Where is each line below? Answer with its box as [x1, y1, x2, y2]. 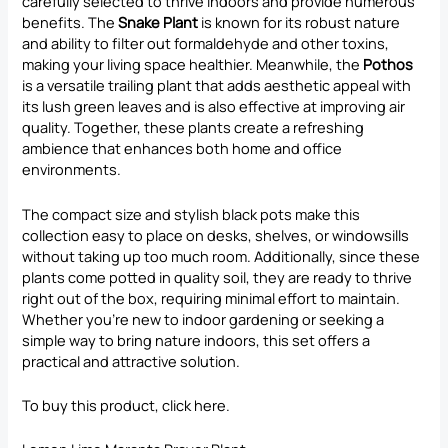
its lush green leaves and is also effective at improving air [22, 96, 406, 117]
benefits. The [22, 12, 119, 33]
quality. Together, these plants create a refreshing [22, 117, 365, 138]
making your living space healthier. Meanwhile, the [22, 54, 364, 75]
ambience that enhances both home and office [22, 138, 343, 159]
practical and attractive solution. [22, 350, 241, 371]
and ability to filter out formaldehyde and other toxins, [22, 33, 390, 54]
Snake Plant [118, 12, 199, 33]
